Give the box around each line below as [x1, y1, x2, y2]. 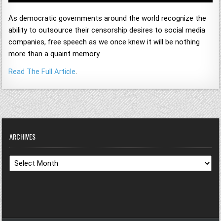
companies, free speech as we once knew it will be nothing [8, 37, 200, 47]
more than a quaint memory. [8, 49, 101, 59]
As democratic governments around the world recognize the [8, 14, 207, 23]
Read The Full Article [8, 67, 76, 76]
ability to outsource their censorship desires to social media [8, 26, 206, 35]
